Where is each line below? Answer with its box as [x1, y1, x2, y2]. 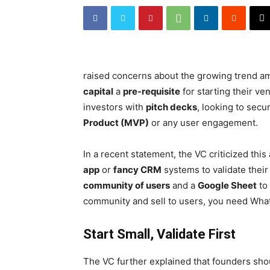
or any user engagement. [149, 117, 258, 128]
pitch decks [146, 101, 197, 113]
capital [83, 86, 113, 97]
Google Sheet [198, 180, 257, 191]
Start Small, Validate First [83, 227, 236, 242]
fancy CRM [113, 164, 162, 175]
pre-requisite [123, 86, 180, 97]
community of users [83, 180, 170, 191]
